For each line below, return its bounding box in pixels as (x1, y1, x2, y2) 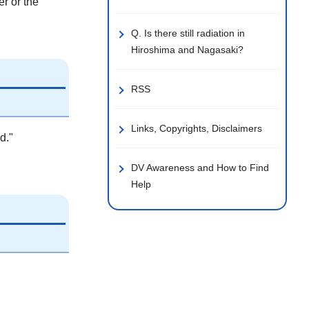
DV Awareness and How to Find (131, 162, 269, 173)
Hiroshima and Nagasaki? (131, 44, 243, 55)
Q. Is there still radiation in (131, 28, 245, 39)
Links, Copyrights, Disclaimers (131, 123, 262, 134)
